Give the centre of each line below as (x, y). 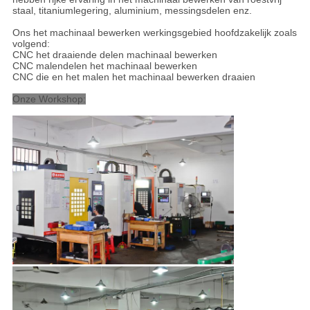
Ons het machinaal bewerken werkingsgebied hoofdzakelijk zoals (154, 33)
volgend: (31, 44)
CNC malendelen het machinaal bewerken (104, 66)
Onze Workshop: (49, 99)
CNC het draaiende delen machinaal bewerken (115, 55)
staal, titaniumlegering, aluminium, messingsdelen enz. (132, 11)
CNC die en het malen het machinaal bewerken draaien (134, 77)
